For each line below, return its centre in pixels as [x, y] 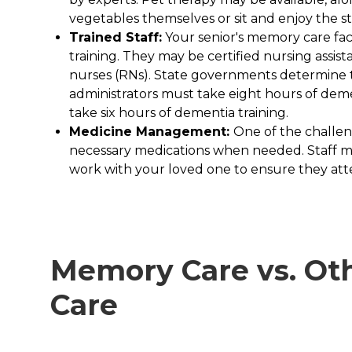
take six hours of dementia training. [179, 112]
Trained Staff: [115, 37]
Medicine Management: [151, 131]
